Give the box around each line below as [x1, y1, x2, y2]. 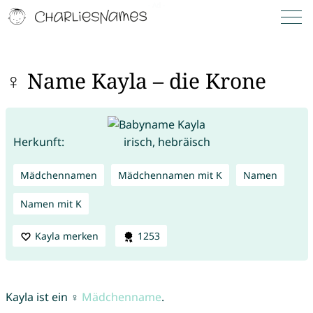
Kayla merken [34, 228, 99, 242]
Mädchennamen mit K [117, 168, 222, 182]
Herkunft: [13, 133, 64, 150]
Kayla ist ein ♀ [5, 289, 82, 305]
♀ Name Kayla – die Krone [5, 66, 266, 96]
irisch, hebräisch [123, 133, 210, 150]
